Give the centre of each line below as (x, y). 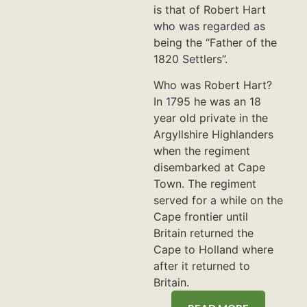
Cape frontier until (201, 217)
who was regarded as (209, 26)
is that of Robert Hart (210, 9)
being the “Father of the (215, 42)
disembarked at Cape (209, 168)
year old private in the (211, 118)
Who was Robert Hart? (213, 85)
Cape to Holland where (213, 250)
